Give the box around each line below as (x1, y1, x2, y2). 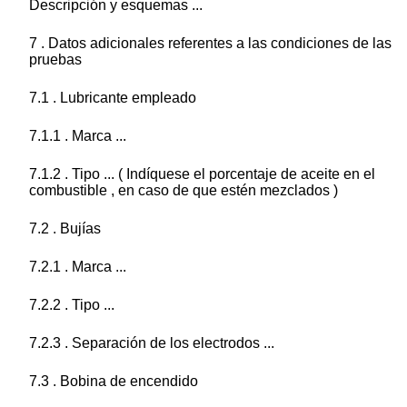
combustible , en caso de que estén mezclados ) (29, 183, 338, 199)
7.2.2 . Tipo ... (29, 297, 114, 313)
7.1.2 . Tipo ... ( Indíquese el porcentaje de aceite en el (29, 166, 375, 183)
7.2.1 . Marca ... (29, 259, 126, 275)
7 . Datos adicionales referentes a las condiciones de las (29, 35, 392, 52)
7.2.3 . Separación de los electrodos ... (29, 335, 274, 352)
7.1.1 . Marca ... (29, 128, 126, 144)
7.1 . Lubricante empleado (29, 90, 196, 106)
